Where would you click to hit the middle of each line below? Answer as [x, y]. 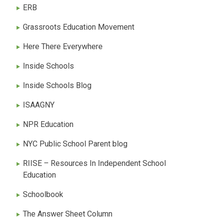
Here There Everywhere [63, 46]
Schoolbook [43, 194]
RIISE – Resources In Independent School [94, 163]
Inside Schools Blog [57, 85]
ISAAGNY [39, 105]
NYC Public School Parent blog [75, 144]
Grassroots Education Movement [79, 27]
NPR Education [48, 124]
